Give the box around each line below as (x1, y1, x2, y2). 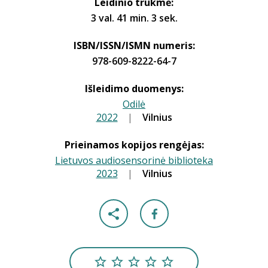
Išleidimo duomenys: (84, 82, 184, 95)
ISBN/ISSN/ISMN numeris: (73, 39, 195, 52)
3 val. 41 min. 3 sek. (90, 11, 178, 25)
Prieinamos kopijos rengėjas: (64, 138, 204, 151)
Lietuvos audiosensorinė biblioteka (55, 154, 213, 167)
